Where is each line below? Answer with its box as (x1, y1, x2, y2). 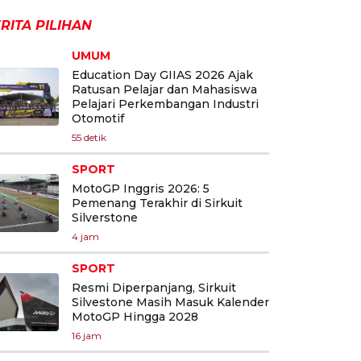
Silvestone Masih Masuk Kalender (72, 294, 269, 309)
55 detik (72, 131, 106, 143)
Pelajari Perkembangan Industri (72, 96, 259, 111)
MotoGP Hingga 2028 (72, 309, 198, 324)
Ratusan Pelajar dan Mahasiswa (72, 81, 257, 97)
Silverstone (72, 210, 138, 225)
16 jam (72, 329, 102, 342)
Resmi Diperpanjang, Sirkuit (72, 280, 236, 295)
